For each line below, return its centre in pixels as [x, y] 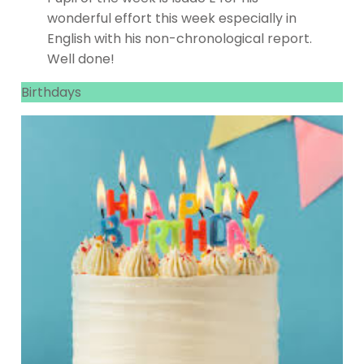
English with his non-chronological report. [179, 39]
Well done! [80, 59]
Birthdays [51, 93]
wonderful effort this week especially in [171, 19]
